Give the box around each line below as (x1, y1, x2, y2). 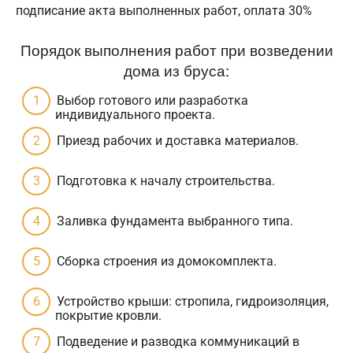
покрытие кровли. (55, 307, 162, 323)
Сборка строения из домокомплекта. (57, 253, 277, 269)
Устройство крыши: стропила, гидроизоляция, (57, 293, 329, 309)
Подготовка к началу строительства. (57, 173, 275, 188)
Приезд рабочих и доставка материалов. (57, 132, 299, 148)
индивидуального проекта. (55, 106, 215, 122)
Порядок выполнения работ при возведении (20, 38, 333, 60)
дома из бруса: (124, 58, 229, 80)
